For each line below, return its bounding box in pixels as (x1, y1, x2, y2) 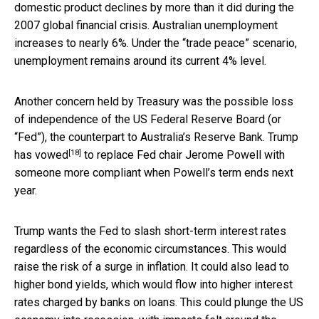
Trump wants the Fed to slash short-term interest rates (14, 224, 286, 239)
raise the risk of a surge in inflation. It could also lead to (14, 260, 289, 274)
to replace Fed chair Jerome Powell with (81, 148, 285, 162)
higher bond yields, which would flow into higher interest (14, 278, 293, 292)
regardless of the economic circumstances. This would (14, 242, 286, 256)
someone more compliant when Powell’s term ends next (14, 166, 293, 180)
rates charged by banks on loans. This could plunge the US (14, 296, 303, 310)
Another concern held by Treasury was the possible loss (14, 95, 293, 109)
